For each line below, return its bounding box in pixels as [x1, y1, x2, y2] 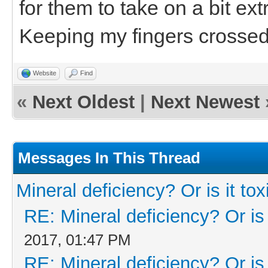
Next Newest [151, 91, 260, 112]
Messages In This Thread [18, 148, 200, 167]
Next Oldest [32, 91, 135, 112]
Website [33, 69, 56, 77]
